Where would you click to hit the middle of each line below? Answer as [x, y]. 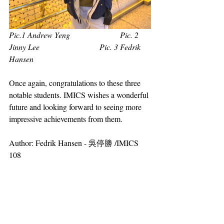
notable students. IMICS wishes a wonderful [80, 95]
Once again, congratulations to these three [76, 83]
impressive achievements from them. [66, 119]
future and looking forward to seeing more [76, 107]
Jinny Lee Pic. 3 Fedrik [76, 47]
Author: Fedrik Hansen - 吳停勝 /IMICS [75, 143]
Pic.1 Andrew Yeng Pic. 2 [75, 35]
